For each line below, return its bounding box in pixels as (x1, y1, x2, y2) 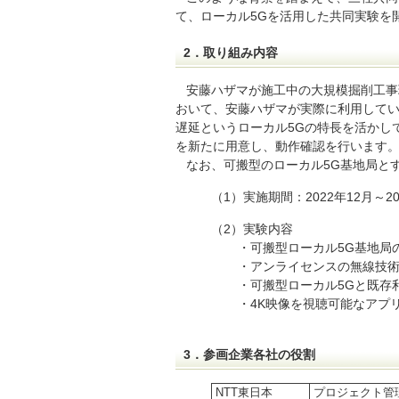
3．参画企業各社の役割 (183, 347, 315, 362)
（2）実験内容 (211, 222, 293, 236)
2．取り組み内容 (183, 45, 278, 60)
